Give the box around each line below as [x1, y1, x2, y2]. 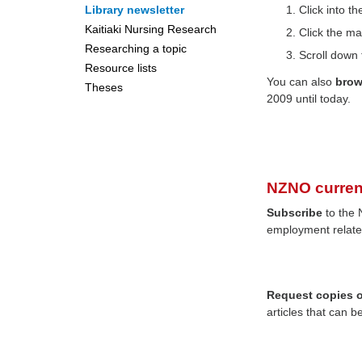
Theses [84, 81, 123, 94]
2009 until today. [267, 92, 351, 105]
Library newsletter [84, 3, 184, 16]
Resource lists [84, 61, 157, 74]
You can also [267, 75, 336, 88]
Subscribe [267, 206, 323, 219]
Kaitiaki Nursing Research [84, 23, 217, 36]
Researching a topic [84, 42, 187, 55]
